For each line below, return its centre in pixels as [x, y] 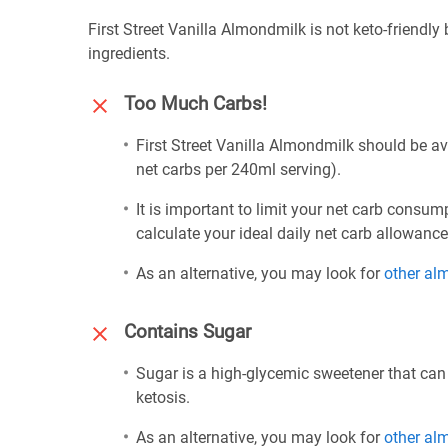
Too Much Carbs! [195, 104]
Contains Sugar [187, 332]
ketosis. [163, 397]
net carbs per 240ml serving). [238, 169]
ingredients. [129, 53]
